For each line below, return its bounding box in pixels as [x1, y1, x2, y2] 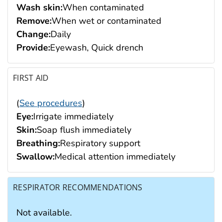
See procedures [19, 97, 82, 110]
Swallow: [16, 151, 55, 163]
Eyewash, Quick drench [50, 41, 143, 54]
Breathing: [16, 137, 60, 150]
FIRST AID [13, 72, 49, 84]
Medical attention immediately [55, 151, 175, 163]
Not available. [16, 206, 72, 219]
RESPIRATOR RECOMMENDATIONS [13, 181, 143, 193]
